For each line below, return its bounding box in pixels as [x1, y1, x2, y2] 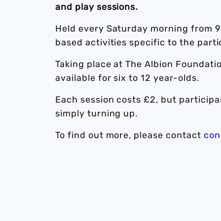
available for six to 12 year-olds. [55, 73, 200, 83]
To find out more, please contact [55, 130, 204, 141]
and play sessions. [55, 1, 139, 12]
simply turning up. [55, 108, 139, 119]
